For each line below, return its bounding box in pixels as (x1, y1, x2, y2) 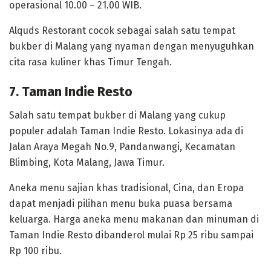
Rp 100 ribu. (9, 244, 62, 256)
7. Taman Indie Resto (9, 84, 132, 100)
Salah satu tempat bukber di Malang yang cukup (9, 109, 226, 121)
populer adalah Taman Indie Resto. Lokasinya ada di (9, 125, 243, 137)
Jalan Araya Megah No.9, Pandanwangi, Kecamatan (9, 140, 235, 152)
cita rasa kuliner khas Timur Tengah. (9, 56, 172, 68)
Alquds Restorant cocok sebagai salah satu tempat (9, 24, 235, 36)
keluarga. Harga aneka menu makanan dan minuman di (9, 213, 259, 225)
